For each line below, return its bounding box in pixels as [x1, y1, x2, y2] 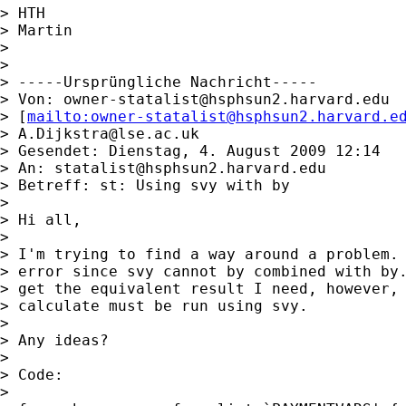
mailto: [27, 107, 91, 125]
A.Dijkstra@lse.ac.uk [18, 124, 199, 142]
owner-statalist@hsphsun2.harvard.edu [63, 90, 390, 108]
